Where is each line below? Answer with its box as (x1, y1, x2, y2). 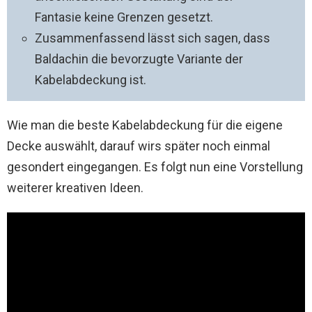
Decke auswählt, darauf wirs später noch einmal (7, 139, 270, 153)
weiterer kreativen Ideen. (7, 180, 143, 195)
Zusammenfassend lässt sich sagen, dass (35, 31, 270, 45)
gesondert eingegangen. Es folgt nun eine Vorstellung (7, 159, 303, 174)
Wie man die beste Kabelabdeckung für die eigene (7, 118, 283, 132)
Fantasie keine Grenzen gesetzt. (35, 10, 213, 24)
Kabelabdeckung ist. (35, 72, 146, 87)
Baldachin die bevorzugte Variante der (35, 52, 243, 66)
